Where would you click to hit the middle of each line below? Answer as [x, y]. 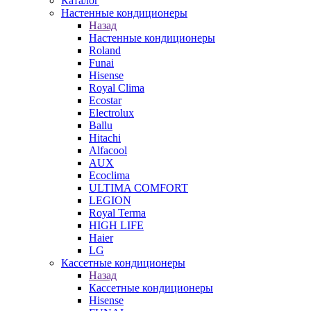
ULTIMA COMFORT [138, 188]
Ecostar [105, 100]
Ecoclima [109, 175]
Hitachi [105, 138]
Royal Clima [117, 88]
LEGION [110, 200]
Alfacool [108, 150]
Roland [105, 50]
